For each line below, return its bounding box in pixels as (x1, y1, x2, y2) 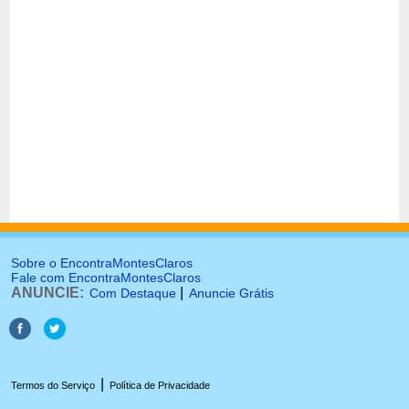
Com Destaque (89, 286, 176, 300)
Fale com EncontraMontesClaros (11, 270, 201, 285)
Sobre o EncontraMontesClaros (11, 256, 193, 270)
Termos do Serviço (11, 380, 95, 391)
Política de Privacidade (110, 380, 210, 391)
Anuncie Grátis (189, 286, 274, 300)
